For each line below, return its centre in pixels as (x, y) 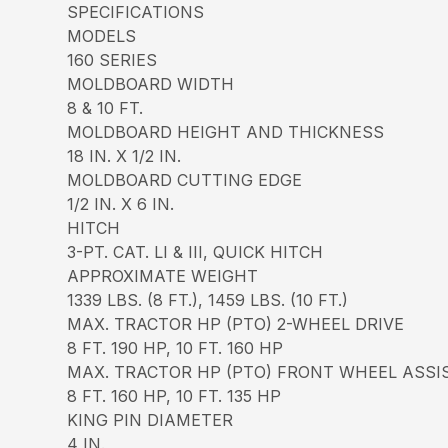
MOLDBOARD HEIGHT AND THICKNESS (226, 132)
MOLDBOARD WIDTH (151, 84)
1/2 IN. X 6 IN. (121, 204)
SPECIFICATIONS (136, 12)
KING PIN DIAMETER (150, 420)
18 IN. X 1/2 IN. (124, 156)
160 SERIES (112, 60)
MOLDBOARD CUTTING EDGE (185, 180)
